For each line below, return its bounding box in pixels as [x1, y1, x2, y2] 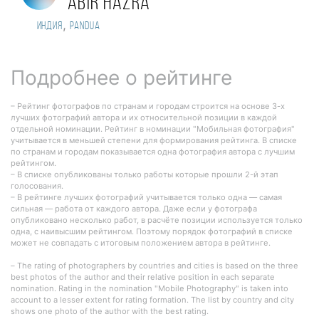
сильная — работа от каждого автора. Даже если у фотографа [11, 203, 257, 214]
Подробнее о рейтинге [11, 65, 232, 90]
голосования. [11, 180, 63, 191]
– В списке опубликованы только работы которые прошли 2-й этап [11, 169, 278, 179]
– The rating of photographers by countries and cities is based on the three [11, 260, 298, 271]
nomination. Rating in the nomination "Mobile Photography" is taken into [11, 283, 288, 293]
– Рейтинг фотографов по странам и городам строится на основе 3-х [11, 100, 285, 111]
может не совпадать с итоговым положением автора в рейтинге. [11, 237, 271, 248]
